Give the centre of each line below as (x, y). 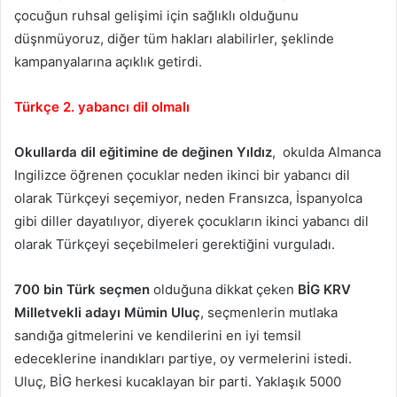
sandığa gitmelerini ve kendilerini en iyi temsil (158, 335)
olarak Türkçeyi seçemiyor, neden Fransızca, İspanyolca (188, 198)
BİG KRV (324, 289)
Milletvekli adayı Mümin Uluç (107, 312)
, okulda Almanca (327, 152)
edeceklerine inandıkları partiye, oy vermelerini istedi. (183, 358)
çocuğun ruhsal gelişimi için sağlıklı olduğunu (156, 15)
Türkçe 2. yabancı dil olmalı (102, 106)
